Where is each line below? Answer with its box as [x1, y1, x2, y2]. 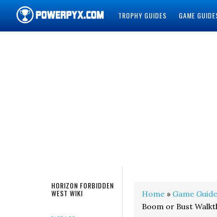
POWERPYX [16, 34, 69, 52]
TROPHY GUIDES [118, 10, 167, 20]
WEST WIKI [51, 188, 83, 198]
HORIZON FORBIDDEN [51, 180, 114, 190]
